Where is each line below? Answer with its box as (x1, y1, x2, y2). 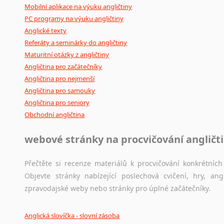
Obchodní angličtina (24, 110, 85, 119)
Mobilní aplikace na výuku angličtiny (24, 2, 132, 11)
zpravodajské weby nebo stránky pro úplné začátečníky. (24, 183, 211, 193)
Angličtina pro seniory (24, 98, 90, 107)
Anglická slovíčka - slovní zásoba (24, 211, 120, 220)
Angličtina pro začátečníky (24, 62, 102, 71)
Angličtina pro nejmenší (24, 74, 95, 83)
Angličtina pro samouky (24, 86, 95, 95)
